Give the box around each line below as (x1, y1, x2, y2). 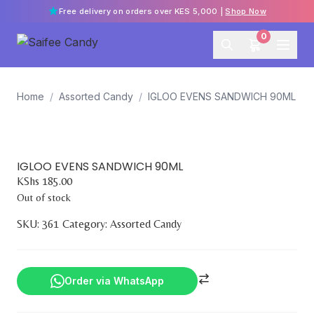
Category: (62, 217, 110, 231)
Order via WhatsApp (64, 275, 164, 287)
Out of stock (17, 191, 71, 203)
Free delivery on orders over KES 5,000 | (59, 6, 226, 16)
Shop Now (225, 6, 266, 16)
